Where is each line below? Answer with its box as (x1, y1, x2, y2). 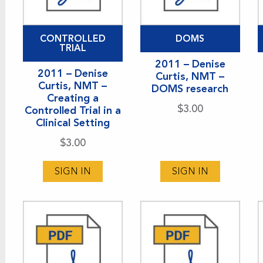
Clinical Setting (35, 116, 110, 129)
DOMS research (151, 82, 229, 95)
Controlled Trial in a (24, 103, 121, 117)
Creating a (46, 91, 99, 104)
